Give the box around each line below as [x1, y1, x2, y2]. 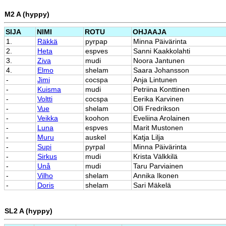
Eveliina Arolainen [133, 114, 190, 123]
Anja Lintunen [133, 76, 177, 84]
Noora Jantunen [133, 56, 185, 65]
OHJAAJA [133, 28, 166, 36]
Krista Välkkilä [133, 152, 178, 161]
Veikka [37, 114, 58, 123]
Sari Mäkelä [133, 181, 171, 190]
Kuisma [37, 85, 61, 94]
